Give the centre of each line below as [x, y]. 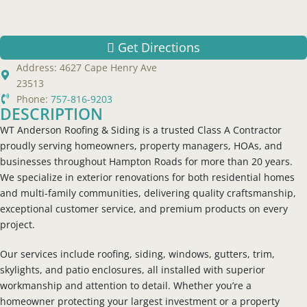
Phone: [33, 99]
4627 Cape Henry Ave [108, 67]
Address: [38, 67]
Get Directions [159, 47]
